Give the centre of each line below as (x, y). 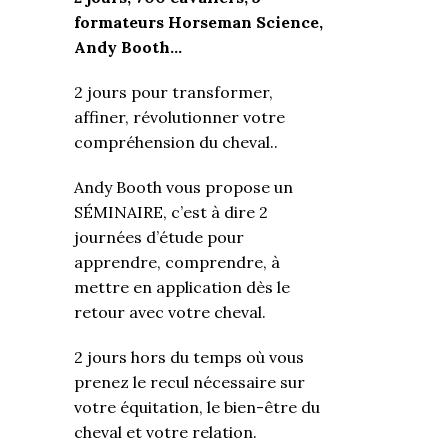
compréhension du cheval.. (176, 142)
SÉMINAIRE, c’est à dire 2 (171, 212)
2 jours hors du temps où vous (189, 357)
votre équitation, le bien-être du (197, 407)
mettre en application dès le (182, 287)
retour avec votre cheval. (170, 312)
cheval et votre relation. (165, 432)
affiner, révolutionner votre (179, 117)
